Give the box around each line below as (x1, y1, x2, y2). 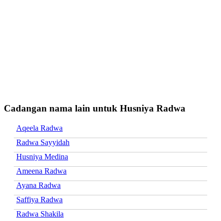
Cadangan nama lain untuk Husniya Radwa (4, 103, 185, 113)
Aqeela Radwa (16, 123, 63, 132)
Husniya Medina (16, 152, 68, 161)
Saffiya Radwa (16, 195, 63, 204)
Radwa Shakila (16, 209, 64, 218)
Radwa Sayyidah (16, 138, 70, 147)
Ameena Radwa (16, 166, 67, 175)
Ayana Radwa (16, 181, 61, 189)
